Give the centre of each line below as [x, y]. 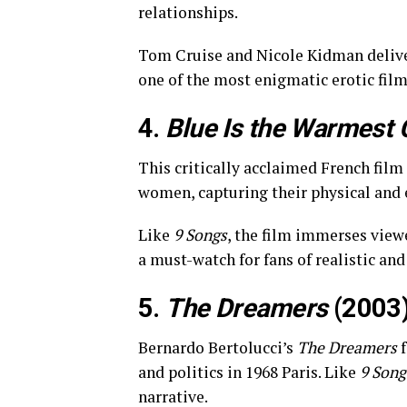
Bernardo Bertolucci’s [218, 347]
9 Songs [200, 235]
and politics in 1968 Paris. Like [249, 372]
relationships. [188, 12]
